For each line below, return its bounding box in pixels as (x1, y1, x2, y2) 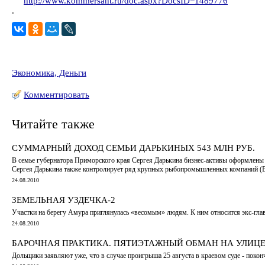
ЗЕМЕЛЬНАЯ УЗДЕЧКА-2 (12, 195, 115, 205)
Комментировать (24, 90, 89, 99)
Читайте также (12, 117, 95, 132)
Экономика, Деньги (12, 68, 86, 77)
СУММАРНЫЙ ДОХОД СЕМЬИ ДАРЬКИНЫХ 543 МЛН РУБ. (12, 143, 255, 153)
